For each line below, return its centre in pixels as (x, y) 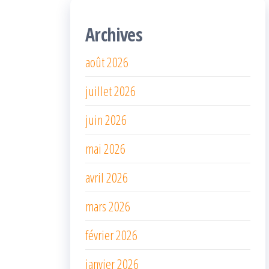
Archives (114, 35)
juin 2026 (106, 120)
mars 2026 (108, 206)
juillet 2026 (110, 91)
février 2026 (111, 235)
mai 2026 (105, 149)
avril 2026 (107, 177)
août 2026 (107, 62)
